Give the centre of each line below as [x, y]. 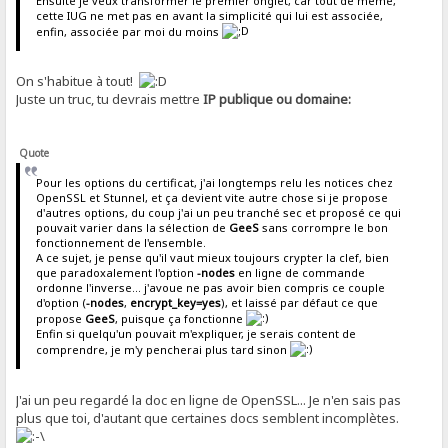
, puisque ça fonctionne [180, 319]
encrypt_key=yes [175, 303]
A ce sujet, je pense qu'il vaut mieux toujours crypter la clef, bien [212, 258]
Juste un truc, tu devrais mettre [110, 99]
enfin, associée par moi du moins [128, 31]
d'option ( [60, 303]
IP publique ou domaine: [277, 99]
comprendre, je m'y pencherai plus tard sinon [162, 350]
